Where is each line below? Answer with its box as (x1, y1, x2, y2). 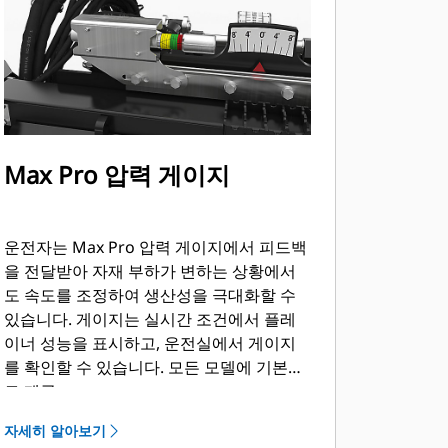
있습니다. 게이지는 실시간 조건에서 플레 (3, 308, 296, 330)
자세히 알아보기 (3, 421, 106, 440)
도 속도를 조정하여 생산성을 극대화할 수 (3, 284, 296, 306)
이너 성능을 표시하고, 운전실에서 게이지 (3, 332, 296, 354)
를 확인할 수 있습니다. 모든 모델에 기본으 (3, 356, 304, 378)
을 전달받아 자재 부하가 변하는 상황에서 (3, 260, 296, 282)
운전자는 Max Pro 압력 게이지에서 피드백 (3, 236, 307, 258)
